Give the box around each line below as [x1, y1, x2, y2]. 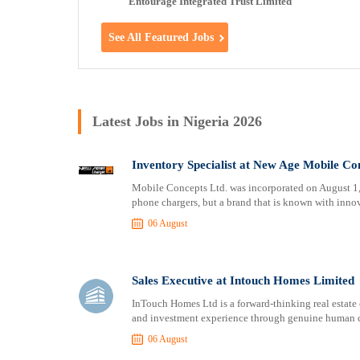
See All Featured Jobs [108, 31, 215, 43]
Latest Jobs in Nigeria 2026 [92, 113, 263, 129]
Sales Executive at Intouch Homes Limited [131, 274, 354, 287]
